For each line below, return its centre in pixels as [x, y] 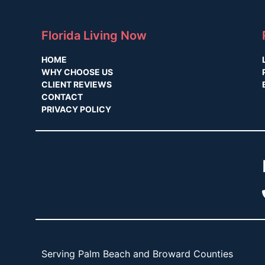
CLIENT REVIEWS [77, 85]
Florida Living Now [94, 36]
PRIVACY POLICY [76, 109]
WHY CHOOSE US [77, 72]
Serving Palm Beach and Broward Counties [137, 254]
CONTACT [62, 97]
